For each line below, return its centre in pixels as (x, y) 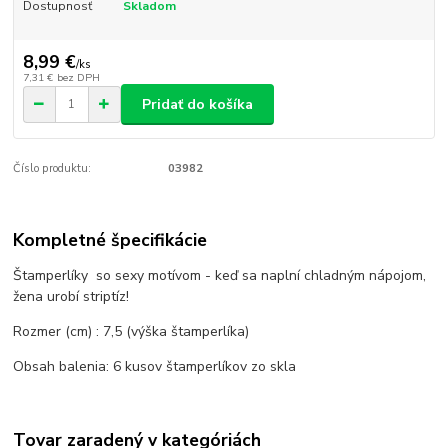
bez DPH (78, 78)
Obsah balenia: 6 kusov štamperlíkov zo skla (155, 366)
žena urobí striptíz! (71, 296)
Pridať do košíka (197, 104)
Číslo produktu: (52, 169)
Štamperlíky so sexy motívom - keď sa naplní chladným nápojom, (220, 275)
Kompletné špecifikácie (110, 239)
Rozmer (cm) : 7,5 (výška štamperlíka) (131, 331)
